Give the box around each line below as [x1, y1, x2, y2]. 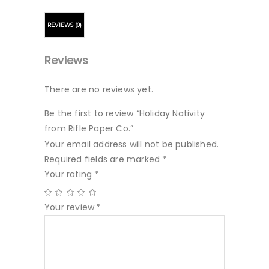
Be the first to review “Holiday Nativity [44, 107, 205, 119]
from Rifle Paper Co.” [44, 122, 134, 134]
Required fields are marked [44, 153, 163, 165]
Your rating [44, 168, 95, 180]
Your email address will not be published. [44, 138, 219, 150]
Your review [44, 201, 97, 213]
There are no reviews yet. [44, 83, 153, 95]
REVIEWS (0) [47, 21, 82, 28]
